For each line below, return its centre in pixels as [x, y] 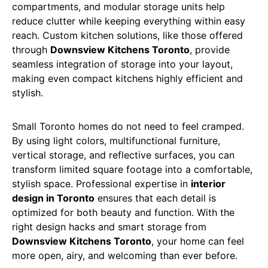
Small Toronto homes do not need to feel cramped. [128, 126]
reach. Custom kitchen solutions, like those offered [127, 35]
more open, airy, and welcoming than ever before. [125, 255]
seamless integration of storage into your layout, [122, 64]
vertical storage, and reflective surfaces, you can [123, 155]
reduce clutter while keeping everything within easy [129, 21]
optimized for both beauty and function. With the [123, 212]
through [31, 49]
